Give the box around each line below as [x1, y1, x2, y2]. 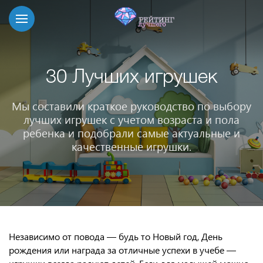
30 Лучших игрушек [45, 69, 218, 86]
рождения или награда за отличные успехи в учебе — [9, 244, 236, 256]
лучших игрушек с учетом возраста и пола [23, 112, 240, 127]
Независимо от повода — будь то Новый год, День [9, 230, 222, 242]
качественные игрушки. [72, 139, 191, 154]
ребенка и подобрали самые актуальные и [23, 126, 240, 140]
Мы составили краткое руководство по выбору [12, 99, 251, 113]
